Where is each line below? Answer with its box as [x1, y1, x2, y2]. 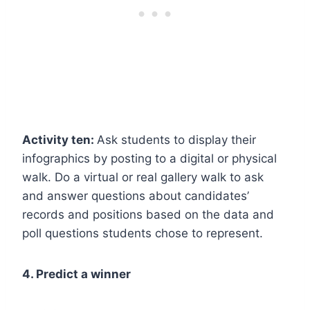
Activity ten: [22, 132, 97, 147]
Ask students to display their [97, 132, 256, 147]
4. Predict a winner [22, 266, 131, 281]
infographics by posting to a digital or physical [22, 151, 277, 165]
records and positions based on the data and [22, 207, 274, 221]
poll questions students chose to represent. [22, 226, 263, 240]
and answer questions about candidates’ [22, 188, 249, 203]
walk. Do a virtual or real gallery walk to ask [22, 170, 264, 184]
